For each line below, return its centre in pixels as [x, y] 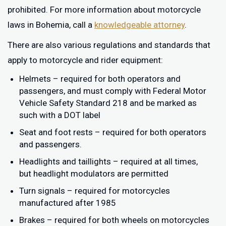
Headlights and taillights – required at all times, [108, 161]
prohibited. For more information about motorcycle [104, 10]
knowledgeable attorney [139, 25]
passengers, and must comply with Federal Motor [113, 91]
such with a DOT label [60, 115]
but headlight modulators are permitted [94, 174]
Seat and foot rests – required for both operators [113, 132]
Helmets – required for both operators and [100, 79]
